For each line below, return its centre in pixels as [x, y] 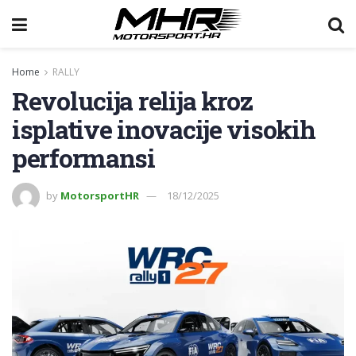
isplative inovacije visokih [164, 129]
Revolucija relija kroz [132, 101]
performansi [83, 158]
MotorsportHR [100, 195]
